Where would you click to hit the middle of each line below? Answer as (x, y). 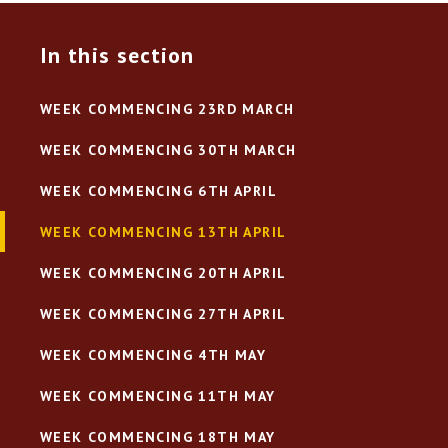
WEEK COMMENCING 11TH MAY (158, 395)
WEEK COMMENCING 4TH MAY (153, 354)
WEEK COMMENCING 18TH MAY (158, 436)
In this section (117, 55)
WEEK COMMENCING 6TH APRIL (158, 190)
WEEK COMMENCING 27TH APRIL (163, 313)
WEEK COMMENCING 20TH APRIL (163, 272)
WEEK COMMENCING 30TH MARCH (168, 149)
